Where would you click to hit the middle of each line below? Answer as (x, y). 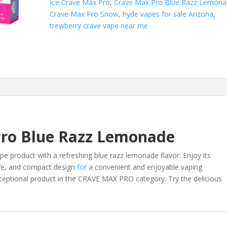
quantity (63, 9)
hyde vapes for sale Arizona (168, 14)
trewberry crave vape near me (99, 26)
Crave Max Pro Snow (84, 14)
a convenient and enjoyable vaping (145, 167)
